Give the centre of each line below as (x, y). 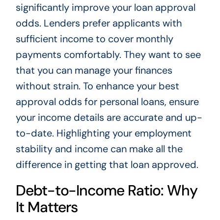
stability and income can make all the (99, 149)
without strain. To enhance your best (97, 86)
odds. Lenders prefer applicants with (99, 23)
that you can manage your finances (94, 70)
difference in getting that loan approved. (107, 165)
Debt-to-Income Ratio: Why (106, 191)
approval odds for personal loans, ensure (107, 102)
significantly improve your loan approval (105, 8)
